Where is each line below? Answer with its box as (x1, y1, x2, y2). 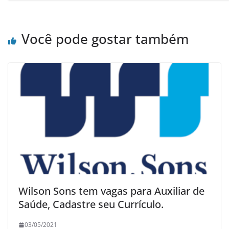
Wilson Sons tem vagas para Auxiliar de (18, 184, 204, 198)
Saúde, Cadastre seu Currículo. (18, 197, 164, 212)
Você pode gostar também (21, 29, 189, 48)
